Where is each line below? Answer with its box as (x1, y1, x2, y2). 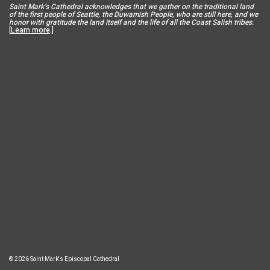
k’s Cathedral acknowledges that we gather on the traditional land (40, 1, 254, 13)
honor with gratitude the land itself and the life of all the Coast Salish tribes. (9, 17, 254, 28)
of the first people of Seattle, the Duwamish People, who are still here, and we (9, 9, 258, 20)
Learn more (11, 25, 50, 36)
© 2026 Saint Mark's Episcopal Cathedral (9, 255, 119, 264)
